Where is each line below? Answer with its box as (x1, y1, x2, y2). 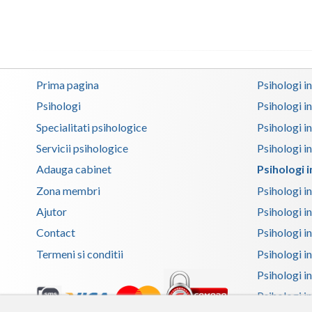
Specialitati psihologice (36, 120, 147, 134)
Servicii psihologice (36, 141, 128, 155)
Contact (36, 226, 75, 240)
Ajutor (36, 205, 67, 219)
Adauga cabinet (36, 162, 111, 176)
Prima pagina (36, 77, 99, 91)
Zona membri (36, 183, 100, 197)
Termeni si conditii (36, 247, 123, 260)
